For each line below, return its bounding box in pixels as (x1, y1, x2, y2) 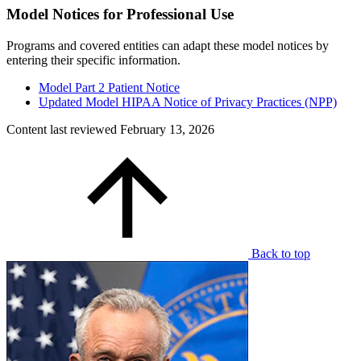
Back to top (251, 246, 310, 260)
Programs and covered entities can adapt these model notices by (6, 38, 329, 52)
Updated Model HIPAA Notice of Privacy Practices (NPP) (39, 94, 337, 109)
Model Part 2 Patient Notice (39, 80, 180, 94)
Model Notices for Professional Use (6, 6, 234, 23)
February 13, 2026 (120, 122, 214, 136)
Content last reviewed (6, 122, 120, 136)
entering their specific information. (6, 52, 180, 67)
